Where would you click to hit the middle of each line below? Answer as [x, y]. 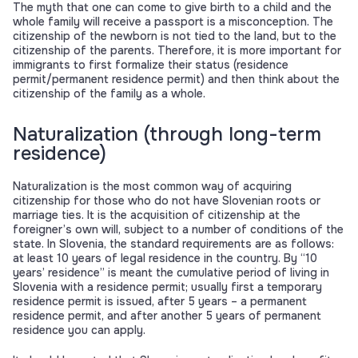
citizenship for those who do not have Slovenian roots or [167, 201]
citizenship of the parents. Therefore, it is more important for [177, 51]
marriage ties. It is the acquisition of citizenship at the [157, 215]
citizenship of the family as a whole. [109, 94]
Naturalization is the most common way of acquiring [152, 187]
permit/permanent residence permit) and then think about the [176, 80]
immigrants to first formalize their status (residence [151, 65]
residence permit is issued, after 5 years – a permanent [160, 302]
